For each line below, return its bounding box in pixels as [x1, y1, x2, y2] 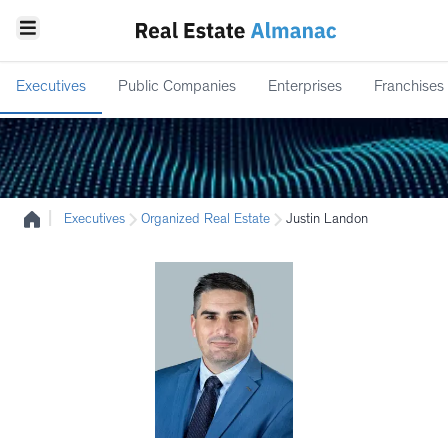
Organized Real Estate [141, 213, 270, 227]
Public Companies [118, 80, 236, 96]
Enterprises [268, 80, 342, 96]
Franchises [374, 80, 444, 96]
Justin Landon [286, 213, 368, 227]
